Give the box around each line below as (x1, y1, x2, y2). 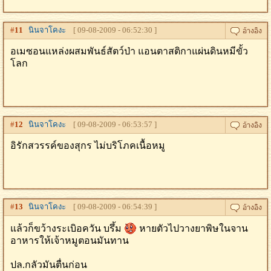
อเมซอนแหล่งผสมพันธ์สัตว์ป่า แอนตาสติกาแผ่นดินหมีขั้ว (10, 46, 248, 56)
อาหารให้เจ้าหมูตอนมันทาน (10, 235, 129, 246)
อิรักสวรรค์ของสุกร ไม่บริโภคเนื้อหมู (10, 140, 165, 151)
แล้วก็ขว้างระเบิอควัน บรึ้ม (10, 223, 124, 233)
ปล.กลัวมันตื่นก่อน (10, 260, 87, 270)
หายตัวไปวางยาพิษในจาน (137, 223, 248, 233)
